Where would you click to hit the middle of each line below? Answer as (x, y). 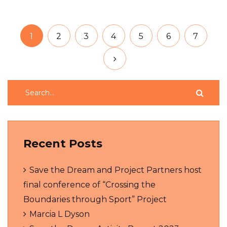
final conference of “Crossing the (89, 184)
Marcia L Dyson (60, 214)
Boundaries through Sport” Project (95, 199)
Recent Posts (63, 143)
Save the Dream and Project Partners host (116, 170)
